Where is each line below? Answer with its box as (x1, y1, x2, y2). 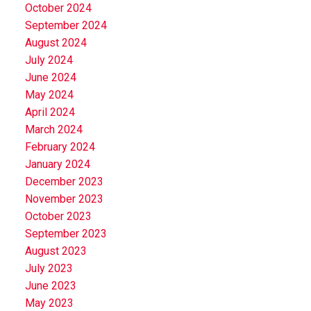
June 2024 (24, 70, 76, 84)
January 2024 (24, 157, 90, 171)
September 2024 (24, 18, 107, 32)
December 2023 (24, 174, 103, 188)
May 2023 (24, 296, 74, 310)
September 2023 (24, 226, 107, 240)
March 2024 (24, 122, 83, 136)
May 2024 (24, 87, 74, 101)
